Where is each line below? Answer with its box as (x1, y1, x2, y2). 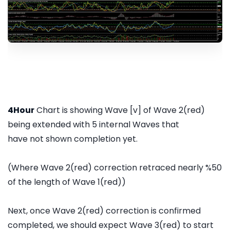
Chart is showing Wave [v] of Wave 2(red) (34, 104, 205, 116)
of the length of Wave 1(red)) (8, 176, 126, 188)
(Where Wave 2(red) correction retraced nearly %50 (8, 161, 222, 174)
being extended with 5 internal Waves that (8, 118, 181, 130)
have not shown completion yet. (8, 132, 138, 145)
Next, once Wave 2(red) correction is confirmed (8, 204, 201, 217)
